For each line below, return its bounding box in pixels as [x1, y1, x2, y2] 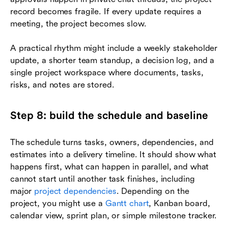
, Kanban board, [149, 198, 210, 208]
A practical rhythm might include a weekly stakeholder [10, 43, 218, 53]
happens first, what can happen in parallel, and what [10, 161, 209, 172]
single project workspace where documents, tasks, [10, 67, 204, 77]
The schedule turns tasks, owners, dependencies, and [10, 137, 214, 147]
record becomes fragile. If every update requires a [10, 6, 202, 16]
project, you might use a [10, 198, 105, 208]
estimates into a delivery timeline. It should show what [10, 149, 216, 159]
